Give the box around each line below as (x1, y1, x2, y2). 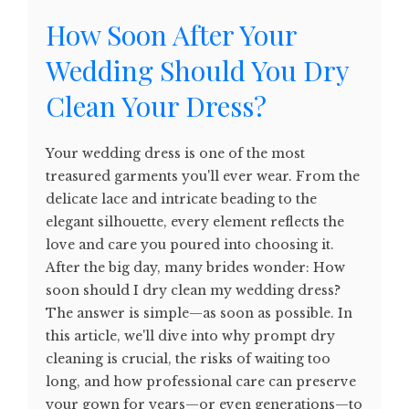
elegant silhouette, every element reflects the (46, 214, 344, 231)
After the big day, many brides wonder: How (46, 259, 345, 277)
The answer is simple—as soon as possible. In (46, 305, 352, 322)
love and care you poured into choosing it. (46, 236, 334, 254)
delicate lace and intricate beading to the (46, 191, 317, 208)
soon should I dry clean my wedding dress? (46, 282, 341, 299)
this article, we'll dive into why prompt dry (46, 328, 335, 345)
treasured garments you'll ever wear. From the (46, 168, 360, 185)
